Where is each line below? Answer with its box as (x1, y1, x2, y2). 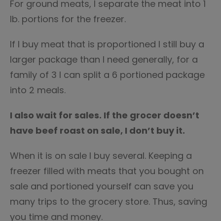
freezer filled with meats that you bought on (10, 165, 204, 177)
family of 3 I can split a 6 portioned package (10, 69, 205, 81)
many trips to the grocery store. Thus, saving (10, 195, 207, 208)
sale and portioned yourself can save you (10, 180, 193, 192)
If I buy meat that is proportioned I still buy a (10, 38, 204, 50)
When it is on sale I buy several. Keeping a (10, 149, 192, 162)
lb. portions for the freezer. (10, 13, 126, 25)
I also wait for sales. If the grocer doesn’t (10, 109, 199, 121)
